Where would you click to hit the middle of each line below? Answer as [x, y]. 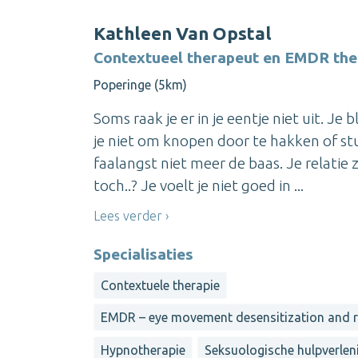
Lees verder [128, 215]
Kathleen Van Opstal [183, 34]
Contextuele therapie [160, 286]
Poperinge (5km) [140, 85]
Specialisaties [143, 255]
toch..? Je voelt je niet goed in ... [199, 186]
